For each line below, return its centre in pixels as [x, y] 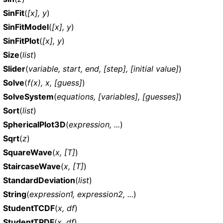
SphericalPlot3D [34, 124]
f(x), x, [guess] [55, 82]
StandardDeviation [39, 180]
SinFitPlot [21, 41]
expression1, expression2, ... [81, 194]
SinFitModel [26, 27]
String [15, 194]
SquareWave [28, 152]
